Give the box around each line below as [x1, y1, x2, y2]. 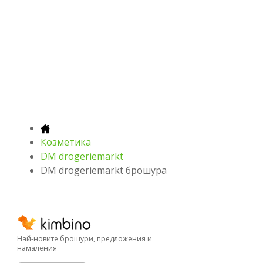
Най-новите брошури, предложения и [17, 234, 152, 244]
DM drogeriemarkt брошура [41, 164, 167, 177]
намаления [17, 243, 57, 254]
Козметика [41, 136, 91, 149]
